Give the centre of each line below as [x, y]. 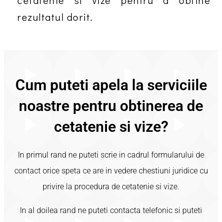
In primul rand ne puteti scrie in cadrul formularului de [111, 155]
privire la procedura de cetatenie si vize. [111, 187]
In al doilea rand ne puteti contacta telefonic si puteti [111, 210]
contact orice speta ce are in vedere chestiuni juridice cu [111, 171]
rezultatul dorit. [55, 17]
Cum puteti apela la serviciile [111, 85]
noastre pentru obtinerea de [111, 106]
